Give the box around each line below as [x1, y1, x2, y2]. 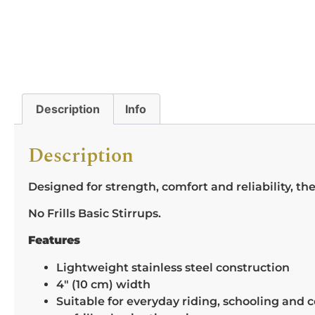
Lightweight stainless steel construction [56, 260, 290, 274]
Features [28, 233, 80, 247]
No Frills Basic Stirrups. [28, 206, 161, 220]
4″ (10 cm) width [56, 277, 150, 291]
